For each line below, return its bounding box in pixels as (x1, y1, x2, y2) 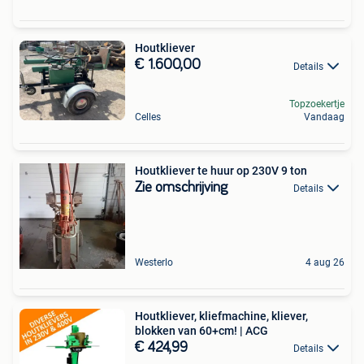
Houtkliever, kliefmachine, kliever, (135, 309, 308, 323)
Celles (135, 110, 161, 123)
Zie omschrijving (135, 180, 227, 195)
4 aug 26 (305, 256, 344, 268)
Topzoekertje (289, 97, 344, 110)
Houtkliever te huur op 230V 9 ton (135, 163, 307, 177)
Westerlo (135, 256, 173, 268)
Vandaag (304, 110, 344, 123)
